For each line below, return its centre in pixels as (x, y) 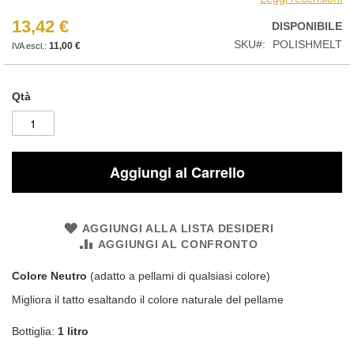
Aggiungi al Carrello (177, 172)
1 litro (73, 331)
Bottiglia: (35, 331)
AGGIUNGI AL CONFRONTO (178, 244)
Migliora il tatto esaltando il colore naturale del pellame (148, 299)
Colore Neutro (49, 275)
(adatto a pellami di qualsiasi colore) (179, 275)
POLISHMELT (307, 44)
